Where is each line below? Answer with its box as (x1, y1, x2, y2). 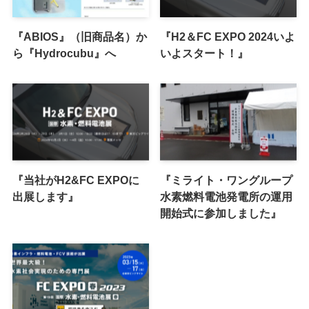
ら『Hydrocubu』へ (12, 47, 116, 60)
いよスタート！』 (160, 47, 249, 60)
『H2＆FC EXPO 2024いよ (160, 30, 296, 43)
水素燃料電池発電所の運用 (160, 190, 293, 203)
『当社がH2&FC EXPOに (12, 174, 139, 186)
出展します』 (12, 190, 79, 203)
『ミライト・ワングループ (160, 174, 293, 186)
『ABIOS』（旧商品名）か (12, 30, 147, 43)
